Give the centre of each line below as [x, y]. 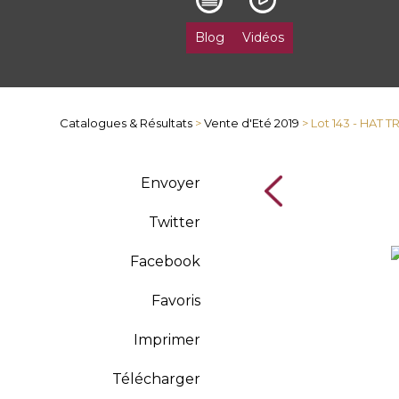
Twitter [174, 222]
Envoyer [170, 183]
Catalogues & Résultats [126, 123]
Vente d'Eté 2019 [252, 123]
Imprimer [167, 340]
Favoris [175, 301]
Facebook [165, 261]
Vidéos [263, 37]
